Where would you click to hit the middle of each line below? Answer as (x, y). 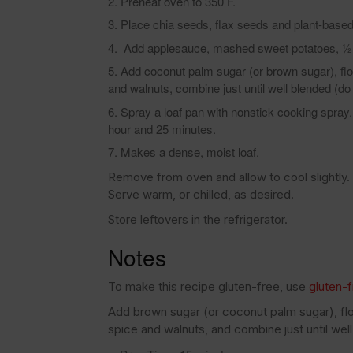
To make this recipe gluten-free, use (208, 286)
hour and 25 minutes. (162, 128)
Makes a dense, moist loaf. (190, 152)
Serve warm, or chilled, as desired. (201, 194)
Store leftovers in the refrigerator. (198, 219)
